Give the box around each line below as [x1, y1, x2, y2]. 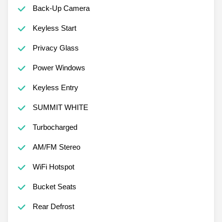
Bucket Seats [32, 182, 76, 191]
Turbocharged [32, 122, 77, 131]
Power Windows [32, 63, 85, 72]
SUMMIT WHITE [32, 103, 88, 111]
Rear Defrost [32, 202, 74, 211]
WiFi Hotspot [32, 162, 74, 171]
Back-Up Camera [32, 3, 90, 12]
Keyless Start [32, 23, 76, 32]
